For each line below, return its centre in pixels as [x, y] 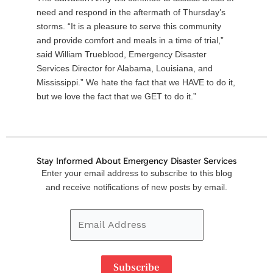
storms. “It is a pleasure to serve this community [129, 27]
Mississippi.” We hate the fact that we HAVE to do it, [136, 83]
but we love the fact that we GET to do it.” [116, 97]
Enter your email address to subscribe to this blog [136, 173]
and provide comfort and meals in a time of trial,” [130, 41]
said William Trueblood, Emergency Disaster [122, 55]
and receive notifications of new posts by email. [136, 187]
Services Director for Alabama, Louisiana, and [125, 69]
